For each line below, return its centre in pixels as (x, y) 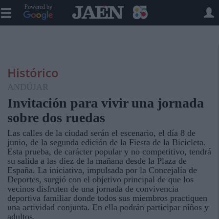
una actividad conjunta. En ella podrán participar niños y (108, 207)
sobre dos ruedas (56, 118)
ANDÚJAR (28, 87)
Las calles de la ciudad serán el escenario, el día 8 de (101, 133)
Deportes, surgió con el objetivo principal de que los (100, 179)
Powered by (38, 7)
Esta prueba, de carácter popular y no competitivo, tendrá (109, 152)
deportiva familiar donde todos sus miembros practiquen (107, 198)
